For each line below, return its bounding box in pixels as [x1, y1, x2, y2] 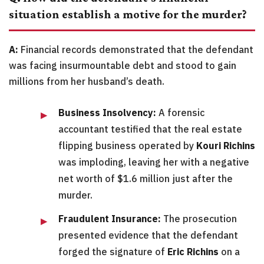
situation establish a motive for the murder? [9, 8, 247, 21]
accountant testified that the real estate [58, 123, 242, 136]
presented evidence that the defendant [58, 229, 238, 242]
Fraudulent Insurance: [58, 213, 161, 225]
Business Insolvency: [58, 107, 156, 119]
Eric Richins [167, 246, 219, 258]
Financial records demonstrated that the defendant [18, 44, 253, 56]
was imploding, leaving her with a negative [58, 156, 249, 169]
